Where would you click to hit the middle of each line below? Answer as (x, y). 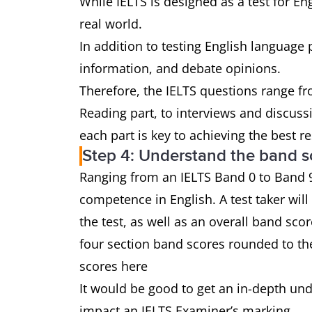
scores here (114, 266)
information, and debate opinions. (180, 68)
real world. (111, 24)
